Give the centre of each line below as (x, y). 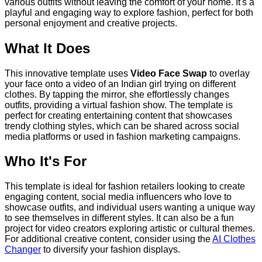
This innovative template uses (68, 73)
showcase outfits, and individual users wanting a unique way (130, 208)
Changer (23, 250)
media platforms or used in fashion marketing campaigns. (123, 136)
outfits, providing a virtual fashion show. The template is (119, 105)
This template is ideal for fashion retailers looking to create (125, 187)
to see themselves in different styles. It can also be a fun (119, 218)
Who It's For (46, 161)
